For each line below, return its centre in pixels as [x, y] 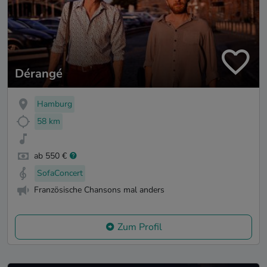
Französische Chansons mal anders [99, 190]
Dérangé [39, 74]
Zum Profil [139, 227]
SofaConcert [60, 173]
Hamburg [55, 104]
